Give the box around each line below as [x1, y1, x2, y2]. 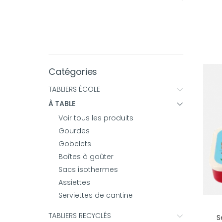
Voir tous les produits [58, 113, 133, 123]
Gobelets [58, 139, 91, 149]
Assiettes [58, 177, 90, 187]
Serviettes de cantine [58, 190, 133, 200]
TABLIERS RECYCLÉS [49, 211, 111, 221]
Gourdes [58, 126, 90, 136]
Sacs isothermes [58, 165, 118, 174]
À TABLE [49, 99, 75, 109]
